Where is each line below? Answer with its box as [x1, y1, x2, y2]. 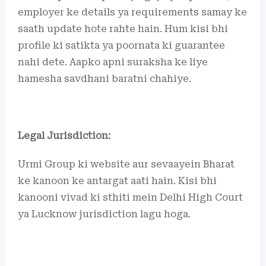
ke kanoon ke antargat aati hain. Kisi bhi [18, 175, 217, 186]
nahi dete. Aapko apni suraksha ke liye [18, 56, 208, 68]
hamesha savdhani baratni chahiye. [18, 73, 191, 84]
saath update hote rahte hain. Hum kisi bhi [18, 23, 228, 34]
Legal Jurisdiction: [18, 130, 110, 141]
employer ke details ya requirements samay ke [18, 7, 247, 18]
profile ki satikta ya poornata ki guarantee [18, 40, 225, 51]
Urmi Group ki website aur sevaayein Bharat [18, 159, 235, 170]
